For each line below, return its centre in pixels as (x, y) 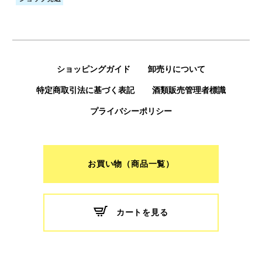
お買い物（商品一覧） (131, 164)
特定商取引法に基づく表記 (85, 90)
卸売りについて (176, 69)
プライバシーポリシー (131, 111)
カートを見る (142, 213)
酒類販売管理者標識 (189, 90)
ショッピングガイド (93, 69)
